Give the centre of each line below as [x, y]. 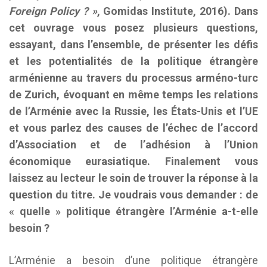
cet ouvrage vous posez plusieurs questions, [133, 28]
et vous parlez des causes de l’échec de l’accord [133, 128]
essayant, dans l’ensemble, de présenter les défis [133, 44]
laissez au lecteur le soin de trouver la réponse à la [133, 178]
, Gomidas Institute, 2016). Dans [178, 11]
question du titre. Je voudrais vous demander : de [133, 195]
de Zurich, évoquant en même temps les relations [133, 94]
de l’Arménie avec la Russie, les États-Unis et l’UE [133, 111]
